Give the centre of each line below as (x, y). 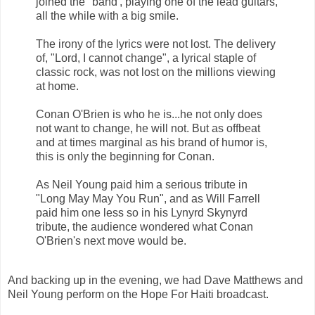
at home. (57, 86)
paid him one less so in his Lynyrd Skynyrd (142, 213)
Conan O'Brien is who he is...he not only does (149, 115)
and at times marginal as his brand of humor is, (152, 143)
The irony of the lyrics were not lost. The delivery (156, 44)
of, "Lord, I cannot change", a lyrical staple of (146, 58)
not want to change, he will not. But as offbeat (148, 129)
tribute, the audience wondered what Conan (144, 227)
